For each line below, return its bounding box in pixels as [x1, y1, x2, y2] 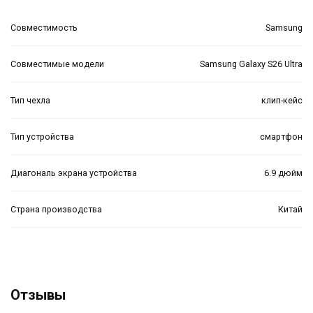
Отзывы [10, 286, 66, 303]
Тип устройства [10, 131, 74, 142]
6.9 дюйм [264, 167, 303, 178]
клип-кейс [261, 94, 303, 105]
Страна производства [10, 203, 102, 214]
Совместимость [10, 22, 78, 33]
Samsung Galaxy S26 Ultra [200, 58, 303, 69]
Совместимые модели [10, 58, 104, 69]
